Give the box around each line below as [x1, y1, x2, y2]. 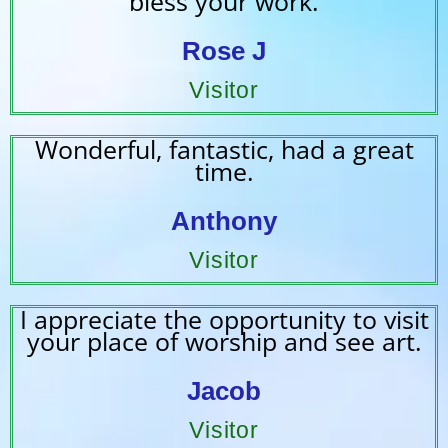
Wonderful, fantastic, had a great [34, 131, 414, 166]
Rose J [182, 35, 266, 66]
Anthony [171, 205, 277, 236]
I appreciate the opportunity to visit [19, 301, 429, 336]
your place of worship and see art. [26, 323, 422, 358]
